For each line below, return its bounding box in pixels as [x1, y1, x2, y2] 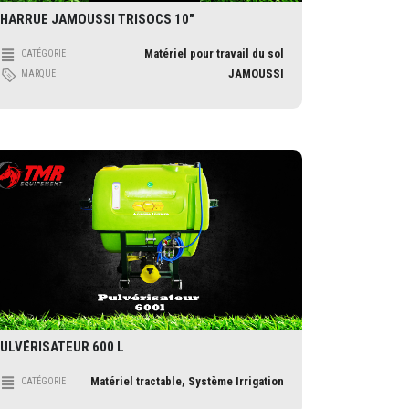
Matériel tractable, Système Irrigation [90, 374, 284, 389]
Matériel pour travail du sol [144, 47, 284, 61]
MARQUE [21, 68, 56, 79]
